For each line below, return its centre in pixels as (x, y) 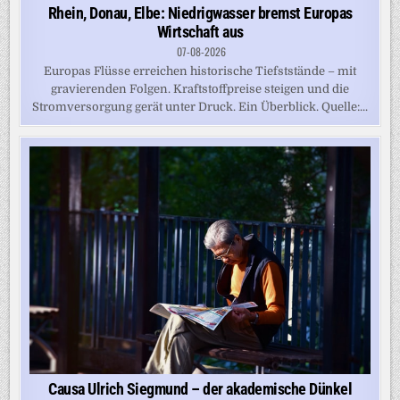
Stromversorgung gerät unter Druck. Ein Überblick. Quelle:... (200, 107)
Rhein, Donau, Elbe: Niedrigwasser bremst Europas (200, 13)
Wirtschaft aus (200, 32)
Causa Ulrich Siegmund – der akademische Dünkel (200, 388)
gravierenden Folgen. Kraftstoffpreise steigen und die (200, 89)
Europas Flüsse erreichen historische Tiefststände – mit (200, 71)
